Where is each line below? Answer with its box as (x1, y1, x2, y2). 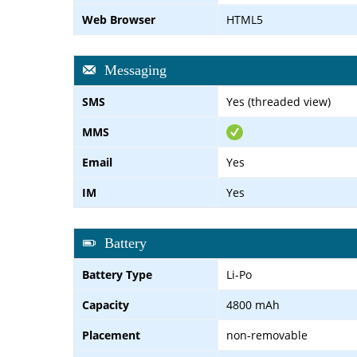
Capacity (82, 296, 129, 312)
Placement (82, 327, 140, 343)
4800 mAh (226, 296, 280, 312)
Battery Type (82, 266, 152, 282)
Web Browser (82, 11, 155, 27)
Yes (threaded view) (226, 93, 331, 109)
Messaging (104, 61, 167, 78)
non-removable (226, 327, 308, 343)
